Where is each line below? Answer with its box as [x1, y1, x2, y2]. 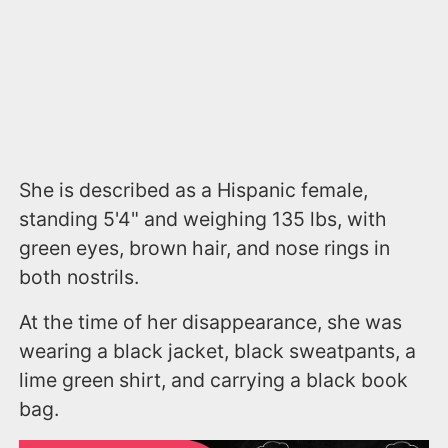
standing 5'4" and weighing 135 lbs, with [19, 207, 388, 232]
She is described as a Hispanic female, [19, 178, 369, 203]
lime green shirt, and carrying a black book [19, 368, 409, 393]
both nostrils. [19, 265, 140, 290]
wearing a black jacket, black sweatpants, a [19, 339, 417, 364]
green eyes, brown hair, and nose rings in [19, 236, 391, 261]
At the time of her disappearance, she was [19, 310, 403, 335]
